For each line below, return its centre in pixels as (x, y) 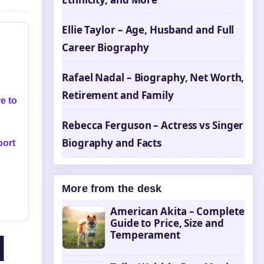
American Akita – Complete (177, 211)
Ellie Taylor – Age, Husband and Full (148, 30)
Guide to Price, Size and (167, 223)
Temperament (145, 235)
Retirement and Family (118, 95)
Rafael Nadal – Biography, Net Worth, (153, 77)
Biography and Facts (112, 143)
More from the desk (112, 189)
